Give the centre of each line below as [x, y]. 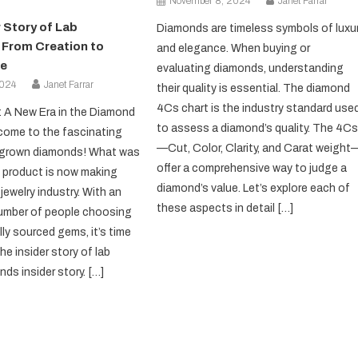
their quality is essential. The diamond [254, 88]
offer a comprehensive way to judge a [252, 168]
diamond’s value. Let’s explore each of [254, 188]
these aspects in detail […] [225, 208]
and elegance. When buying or [234, 48]
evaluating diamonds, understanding [251, 68]
